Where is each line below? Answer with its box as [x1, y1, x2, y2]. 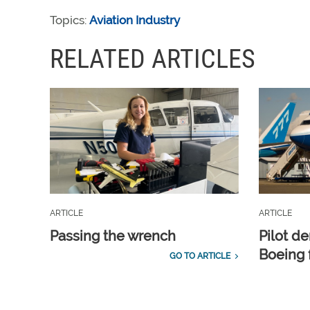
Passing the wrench [50, 228, 176, 245]
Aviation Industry [89, 13, 180, 27]
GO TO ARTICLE [169, 251, 230, 262]
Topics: [50, 13, 89, 27]
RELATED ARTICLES [50, 44, 255, 74]
